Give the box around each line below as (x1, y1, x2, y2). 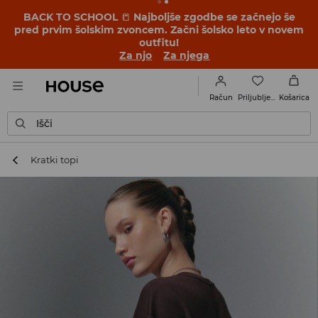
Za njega (163, 49, 210, 62)
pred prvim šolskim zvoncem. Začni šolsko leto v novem (14, 23, 304, 36)
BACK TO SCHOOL (23, 11, 121, 23)
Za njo (119, 49, 153, 62)
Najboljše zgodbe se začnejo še (130, 11, 295, 23)
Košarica (278, 93, 309, 102)
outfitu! (139, 36, 179, 49)
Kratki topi (31, 154, 79, 165)
